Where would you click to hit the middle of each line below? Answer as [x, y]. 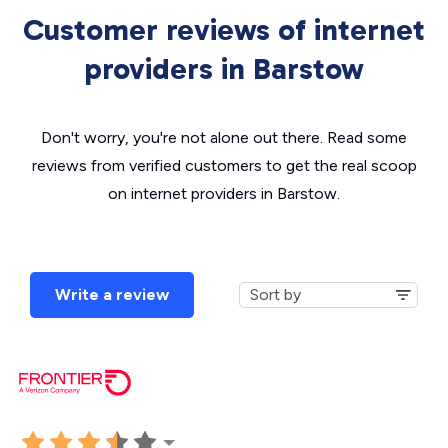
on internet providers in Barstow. [224, 193]
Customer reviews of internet [224, 30]
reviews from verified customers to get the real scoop [224, 165]
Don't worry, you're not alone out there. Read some [224, 137]
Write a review [112, 294]
